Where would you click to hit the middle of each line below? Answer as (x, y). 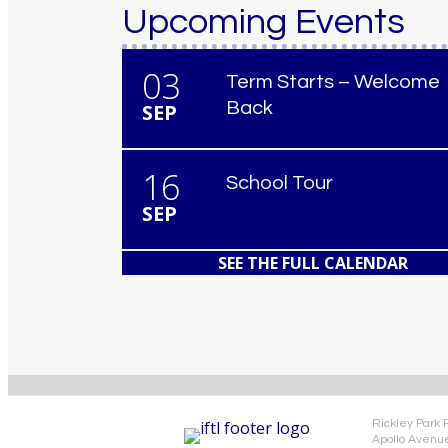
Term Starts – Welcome (332, 82)
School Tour (279, 183)
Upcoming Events (263, 22)
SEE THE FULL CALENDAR (313, 262)
